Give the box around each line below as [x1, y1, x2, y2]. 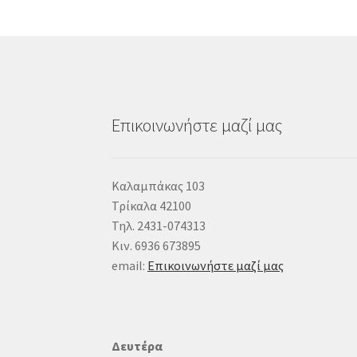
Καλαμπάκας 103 [112, 178, 206, 194]
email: [112, 257, 148, 274]
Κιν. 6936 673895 [112, 237, 202, 254]
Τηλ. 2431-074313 [112, 218, 206, 234]
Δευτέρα [112, 337, 163, 354]
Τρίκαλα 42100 [112, 198, 192, 214]
